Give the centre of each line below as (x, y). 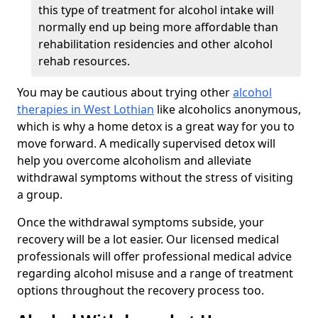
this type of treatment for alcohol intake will (156, 10)
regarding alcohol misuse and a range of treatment (155, 274)
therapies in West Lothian (86, 110)
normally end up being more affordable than (158, 27)
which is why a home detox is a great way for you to (156, 127)
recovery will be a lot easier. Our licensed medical (148, 240)
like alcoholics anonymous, (227, 110)
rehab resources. (84, 61)
